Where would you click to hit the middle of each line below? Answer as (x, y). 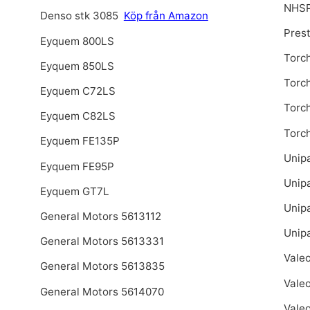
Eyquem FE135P (80, 141)
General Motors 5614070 (102, 291)
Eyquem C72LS (77, 91)
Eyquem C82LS (77, 116)
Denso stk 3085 (79, 16)
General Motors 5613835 (102, 266)
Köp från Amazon (166, 16)
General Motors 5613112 (100, 216)
